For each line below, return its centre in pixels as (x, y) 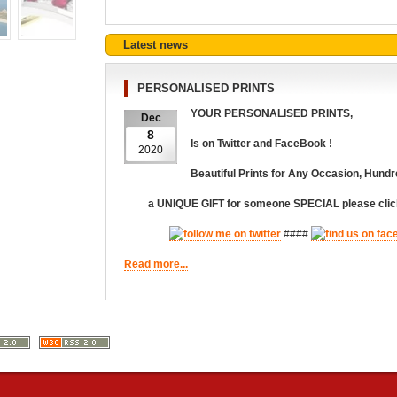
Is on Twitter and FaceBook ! (261, 144)
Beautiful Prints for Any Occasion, (277, 174)
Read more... (156, 264)
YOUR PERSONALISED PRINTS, (272, 113)
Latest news (156, 45)
